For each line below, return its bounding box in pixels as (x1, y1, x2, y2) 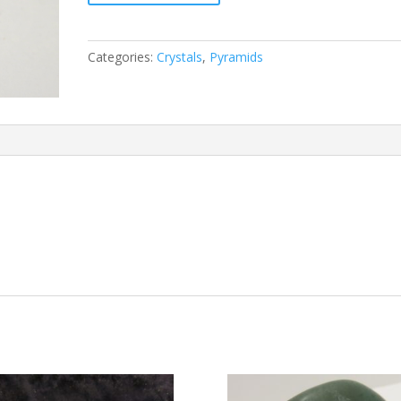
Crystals (157, 48, 203, 65)
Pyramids (209, 48, 264, 65)
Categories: (88, 48, 158, 65)
